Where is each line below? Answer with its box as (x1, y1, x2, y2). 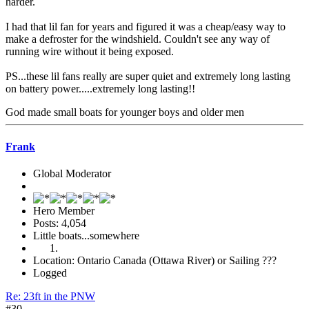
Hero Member (33, 204, 94, 217)
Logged (33, 266, 67, 279)
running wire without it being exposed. (6, 46, 174, 58)
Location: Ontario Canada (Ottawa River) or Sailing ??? (33, 254, 277, 266)
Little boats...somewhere (33, 229, 139, 241)
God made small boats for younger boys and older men (6, 106, 244, 119)
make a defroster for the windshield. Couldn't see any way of (6, 33, 270, 46)
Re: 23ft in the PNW (6, 290, 95, 302)
